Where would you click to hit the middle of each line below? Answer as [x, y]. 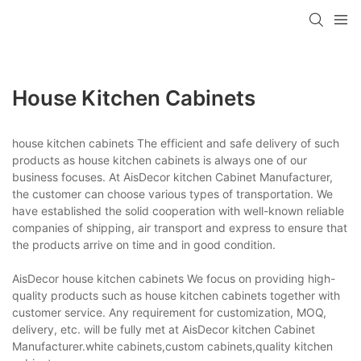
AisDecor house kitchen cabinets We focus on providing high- [174, 278]
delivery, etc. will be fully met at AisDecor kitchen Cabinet [164, 329]
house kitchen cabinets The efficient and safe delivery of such [176, 143]
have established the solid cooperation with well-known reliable [178, 210]
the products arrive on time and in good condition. [144, 244]
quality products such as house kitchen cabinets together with [176, 295]
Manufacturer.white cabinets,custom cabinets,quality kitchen [172, 346]
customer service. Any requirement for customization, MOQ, [169, 312]
